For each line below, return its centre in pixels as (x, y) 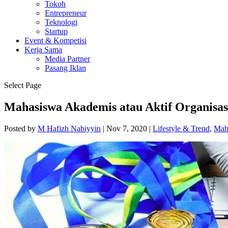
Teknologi (61, 22)
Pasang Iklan (65, 68)
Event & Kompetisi (55, 40)
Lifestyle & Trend (181, 128)
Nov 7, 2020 (127, 128)
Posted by (21, 128)
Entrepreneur (66, 13)
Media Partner (67, 59)
